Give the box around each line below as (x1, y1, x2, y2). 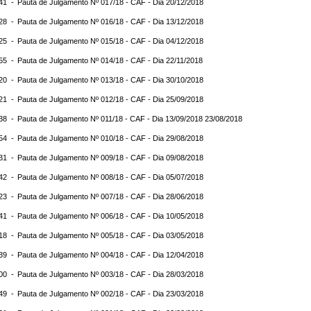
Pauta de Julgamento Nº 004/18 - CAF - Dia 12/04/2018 (17, 251, 203, 259)
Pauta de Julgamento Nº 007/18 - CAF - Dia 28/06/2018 (17, 192, 203, 201)
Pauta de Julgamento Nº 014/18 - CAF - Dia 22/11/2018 (17, 56, 203, 65)
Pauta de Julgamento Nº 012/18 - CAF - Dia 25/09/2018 (17, 95, 203, 103)
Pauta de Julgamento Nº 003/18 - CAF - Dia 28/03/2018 (17, 270, 203, 278)
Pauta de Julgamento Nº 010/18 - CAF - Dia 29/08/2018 (17, 134, 203, 142)
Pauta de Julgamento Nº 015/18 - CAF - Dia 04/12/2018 (17, 37, 203, 45)
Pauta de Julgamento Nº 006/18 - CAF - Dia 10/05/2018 (17, 212, 203, 220)
